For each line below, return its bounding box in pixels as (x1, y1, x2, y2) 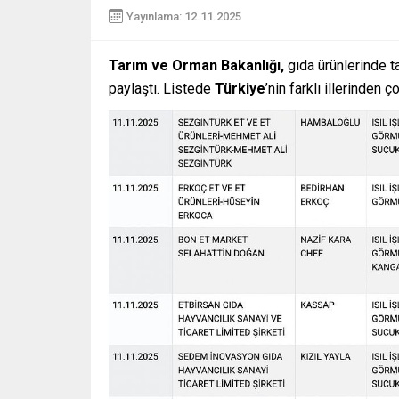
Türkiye (215, 80, 265, 98)
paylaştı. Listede (109, 80, 215, 98)
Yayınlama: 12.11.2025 (126, 9, 241, 23)
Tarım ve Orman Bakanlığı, (109, 57, 284, 75)
